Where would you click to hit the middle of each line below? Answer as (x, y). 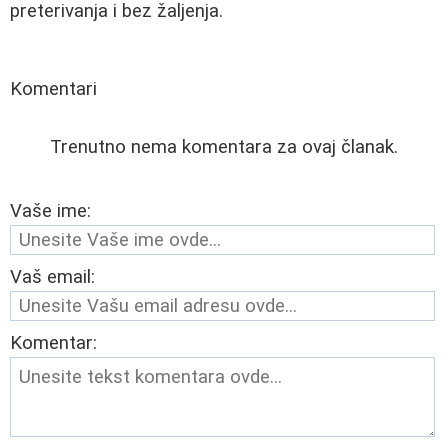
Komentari (53, 89)
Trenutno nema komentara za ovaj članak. (224, 147)
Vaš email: (52, 277)
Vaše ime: (50, 211)
